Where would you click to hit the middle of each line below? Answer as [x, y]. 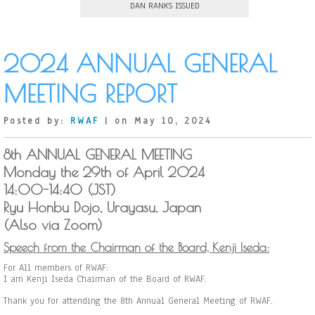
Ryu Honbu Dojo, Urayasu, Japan [102, 207]
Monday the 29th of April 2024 [104, 172]
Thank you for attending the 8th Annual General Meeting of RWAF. [138, 301]
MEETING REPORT [90, 93]
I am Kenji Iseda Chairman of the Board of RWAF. [105, 279]
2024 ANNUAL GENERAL [140, 63]
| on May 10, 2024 [155, 121]
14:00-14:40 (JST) [66, 189]
